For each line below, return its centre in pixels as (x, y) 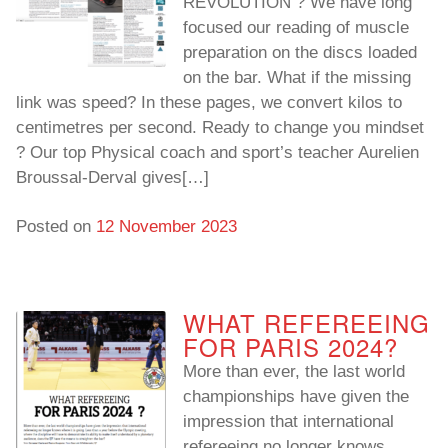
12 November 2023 (166, 227)
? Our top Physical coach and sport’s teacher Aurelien (217, 153)
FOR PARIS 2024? (290, 347)
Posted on (56, 227)
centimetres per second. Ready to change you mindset (220, 128)
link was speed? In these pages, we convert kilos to (209, 103)
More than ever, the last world (294, 372)
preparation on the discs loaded (300, 53)
